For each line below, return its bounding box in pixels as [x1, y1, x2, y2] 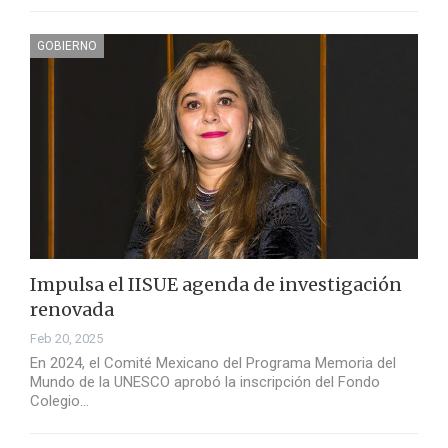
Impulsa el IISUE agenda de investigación [30, 273, 402, 297]
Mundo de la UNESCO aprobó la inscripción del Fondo [30, 373, 380, 392]
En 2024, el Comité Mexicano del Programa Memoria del [30, 354, 396, 373]
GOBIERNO [37, 39, 97, 54]
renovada [30, 298, 114, 322]
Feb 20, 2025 [30, 331, 103, 347]
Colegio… [30, 392, 89, 411]
